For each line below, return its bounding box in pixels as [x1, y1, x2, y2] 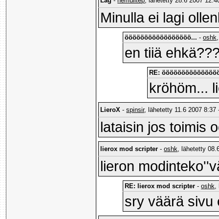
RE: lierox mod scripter [125, 182, 196, 190]
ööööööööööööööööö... [125, 34, 197, 42]
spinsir [126, 106, 145, 114]
